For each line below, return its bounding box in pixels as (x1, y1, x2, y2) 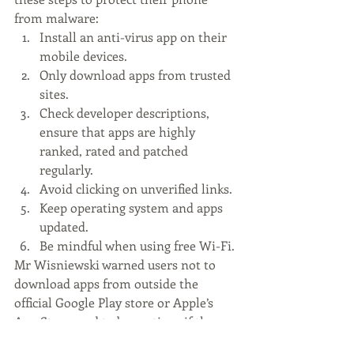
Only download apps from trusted (40, 66, 234, 83)
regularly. (40, 161, 96, 178)
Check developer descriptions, (40, 104, 213, 121)
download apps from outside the (14, 275, 201, 292)
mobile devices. (40, 47, 127, 64)
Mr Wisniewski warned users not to (14, 256, 219, 273)
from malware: (14, 9, 99, 26)
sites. (40, 85, 72, 102)
